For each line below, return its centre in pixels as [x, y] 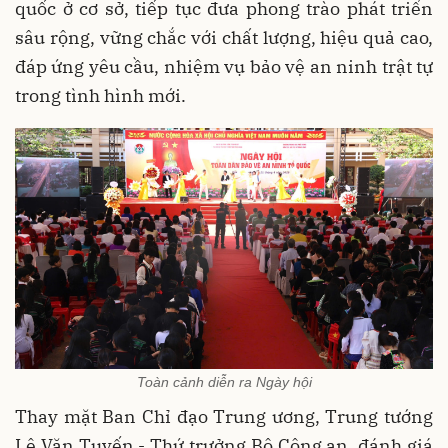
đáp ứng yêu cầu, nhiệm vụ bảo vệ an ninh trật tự [224, 66]
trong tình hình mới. [100, 95]
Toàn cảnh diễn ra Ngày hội [224, 382]
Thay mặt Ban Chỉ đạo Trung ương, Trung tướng [224, 417]
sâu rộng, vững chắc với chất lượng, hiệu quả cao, [224, 37]
